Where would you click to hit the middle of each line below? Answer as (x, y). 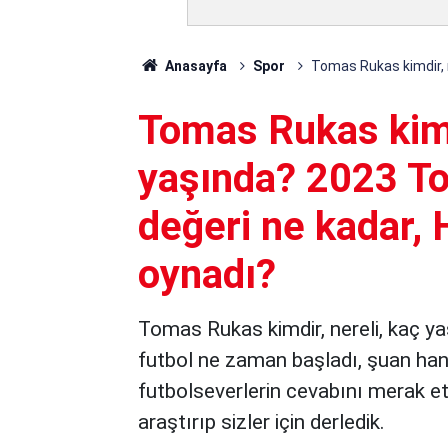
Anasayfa (194, 66)
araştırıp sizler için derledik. (261, 422)
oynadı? (207, 274)
